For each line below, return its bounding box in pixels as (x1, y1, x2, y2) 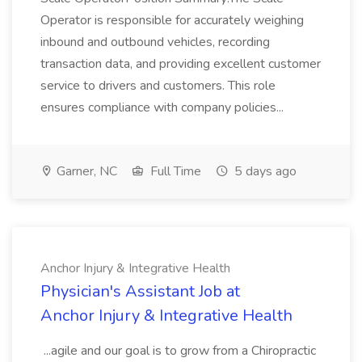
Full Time (147, 162, 201, 180)
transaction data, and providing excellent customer (40, 55, 321, 73)
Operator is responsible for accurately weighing (40, 11, 304, 29)
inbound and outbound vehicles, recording (40, 33, 270, 51)
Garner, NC (53, 162, 117, 180)
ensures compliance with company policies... (40, 99, 287, 116)
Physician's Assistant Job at (40, 280, 240, 302)
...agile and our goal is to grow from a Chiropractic (40, 342, 316, 360)
